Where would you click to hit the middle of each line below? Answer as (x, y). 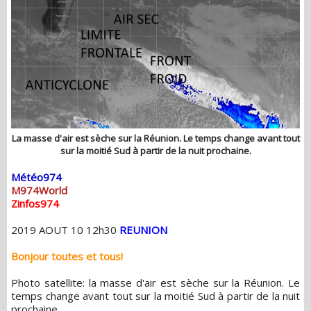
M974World (39, 190)
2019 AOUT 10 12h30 (65, 229)
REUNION (143, 229)
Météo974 (41, 177)
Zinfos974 (35, 203)
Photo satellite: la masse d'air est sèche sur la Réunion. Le (155, 282)
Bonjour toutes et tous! (67, 256)
